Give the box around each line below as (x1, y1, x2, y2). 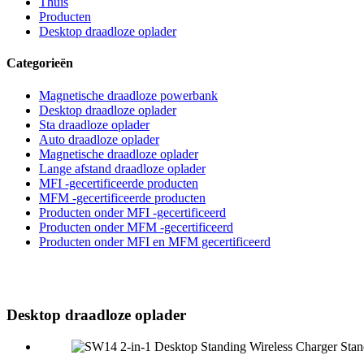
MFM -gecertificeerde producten (39, 190, 206, 205)
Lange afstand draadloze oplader (39, 161, 206, 175)
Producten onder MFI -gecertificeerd (39, 205, 226, 219)
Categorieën (6, 56, 73, 71)
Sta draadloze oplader (39, 117, 149, 132)
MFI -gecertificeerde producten (39, 175, 198, 190)
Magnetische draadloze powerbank (39, 88, 218, 102)
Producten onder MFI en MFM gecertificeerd (39, 234, 271, 249)
